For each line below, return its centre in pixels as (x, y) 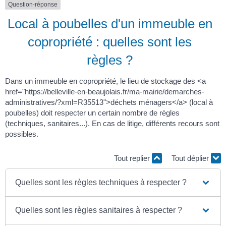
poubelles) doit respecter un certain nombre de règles (92, 113)
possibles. (22, 134)
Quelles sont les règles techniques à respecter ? (101, 183)
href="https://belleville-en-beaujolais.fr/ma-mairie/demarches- (105, 92)
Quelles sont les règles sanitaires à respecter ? (99, 210)
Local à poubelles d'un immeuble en (110, 24)
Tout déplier (191, 158)
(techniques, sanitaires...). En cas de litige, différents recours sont (112, 124)
